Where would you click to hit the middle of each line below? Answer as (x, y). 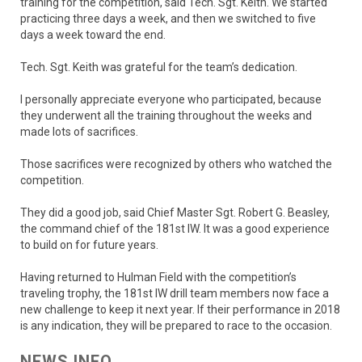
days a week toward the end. (93, 34)
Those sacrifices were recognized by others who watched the (176, 164)
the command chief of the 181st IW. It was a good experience (175, 228)
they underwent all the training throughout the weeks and (166, 115)
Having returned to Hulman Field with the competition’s (158, 277)
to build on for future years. (89, 244)
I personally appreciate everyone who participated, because (171, 99)
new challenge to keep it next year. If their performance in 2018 (180, 309)
